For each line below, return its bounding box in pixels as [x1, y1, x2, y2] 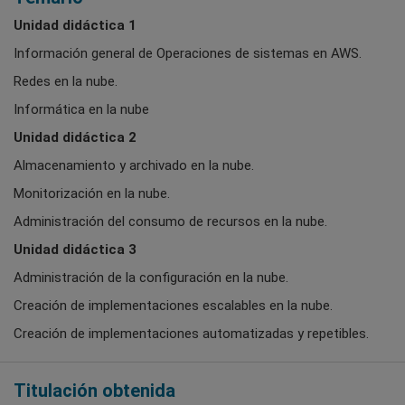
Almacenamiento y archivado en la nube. [14, 157, 254, 174]
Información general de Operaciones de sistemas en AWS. [14, 45, 362, 62]
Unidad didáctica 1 [14, 17, 137, 34]
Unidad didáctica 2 [14, 129, 137, 146]
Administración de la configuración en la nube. [14, 269, 288, 287]
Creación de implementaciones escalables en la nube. [14, 297, 333, 315]
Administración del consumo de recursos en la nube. [14, 213, 327, 231]
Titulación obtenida [14, 380, 175, 402]
